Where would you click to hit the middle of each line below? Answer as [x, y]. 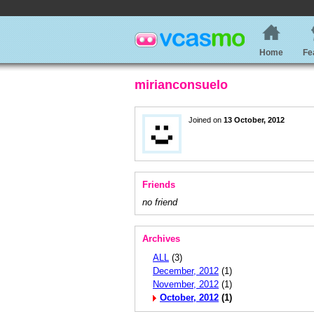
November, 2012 [186, 284]
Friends [159, 185]
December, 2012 [186, 271]
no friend [160, 202]
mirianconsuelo [181, 85]
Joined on [206, 120]
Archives [161, 239]
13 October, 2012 [254, 120]
